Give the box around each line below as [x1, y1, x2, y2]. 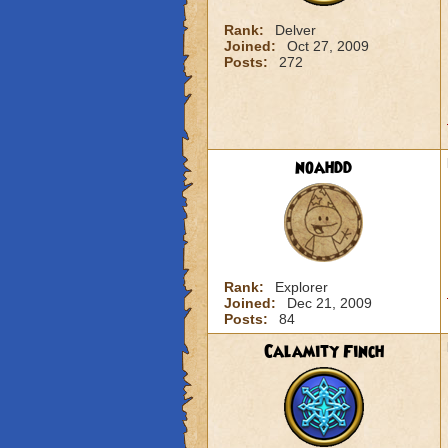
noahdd [295, 156, 352, 180]
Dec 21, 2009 [286, 295, 372, 311]
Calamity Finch [263, 340, 384, 364]
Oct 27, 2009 [286, 38, 369, 54]
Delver [274, 22, 316, 38]
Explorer [274, 279, 328, 295]
